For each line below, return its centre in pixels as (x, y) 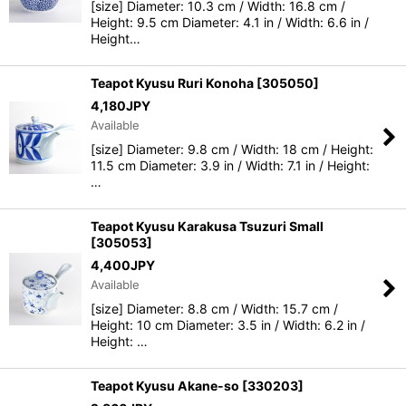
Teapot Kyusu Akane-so (165, 386)
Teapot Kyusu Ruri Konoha (172, 83)
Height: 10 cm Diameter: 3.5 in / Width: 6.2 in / (228, 325)
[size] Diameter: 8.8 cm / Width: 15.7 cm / (214, 309)
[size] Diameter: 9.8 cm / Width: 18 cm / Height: (232, 149)
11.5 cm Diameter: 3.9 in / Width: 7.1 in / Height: (230, 165)
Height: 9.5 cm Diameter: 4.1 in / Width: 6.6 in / (230, 22)
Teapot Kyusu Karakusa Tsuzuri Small (207, 226)
